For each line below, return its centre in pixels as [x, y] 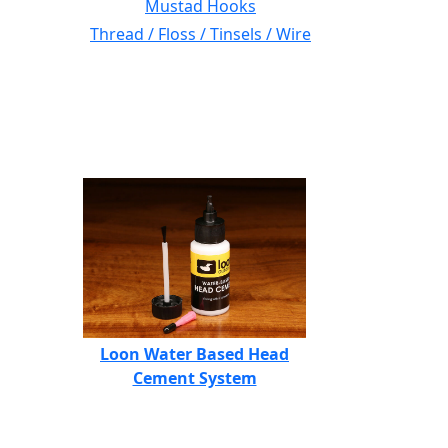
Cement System [194, 378]
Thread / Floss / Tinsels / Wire [200, 34]
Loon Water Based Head [194, 354]
